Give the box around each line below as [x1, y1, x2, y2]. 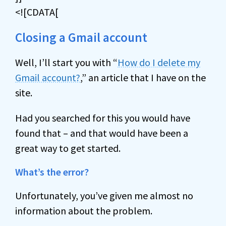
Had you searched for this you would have [15, 111, 190, 124]
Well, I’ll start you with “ [15, 56, 118, 69]
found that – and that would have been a [15, 127, 188, 139]
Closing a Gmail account [15, 29, 147, 45]
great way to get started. [15, 142, 121, 154]
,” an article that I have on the [80, 71, 206, 84]
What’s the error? [15, 165, 89, 178]
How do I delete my [118, 56, 200, 69]
